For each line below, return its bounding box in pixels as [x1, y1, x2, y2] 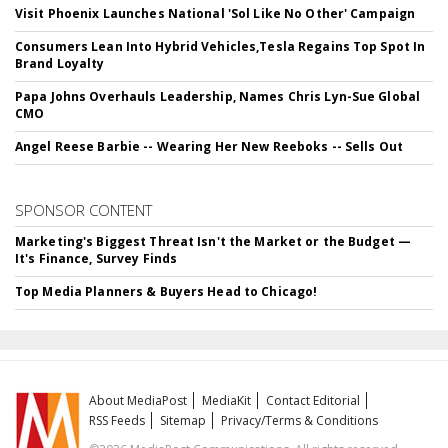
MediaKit [202, 392, 252, 410]
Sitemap [160, 412, 207, 430]
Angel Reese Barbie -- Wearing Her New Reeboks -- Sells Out [15, 138, 403, 156]
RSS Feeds [89, 412, 146, 430]
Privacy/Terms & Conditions [221, 412, 379, 430]
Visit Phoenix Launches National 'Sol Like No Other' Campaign [15, 5, 416, 23]
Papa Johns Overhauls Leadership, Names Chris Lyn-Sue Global [15, 88, 421, 106]
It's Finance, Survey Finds [15, 250, 178, 268]
